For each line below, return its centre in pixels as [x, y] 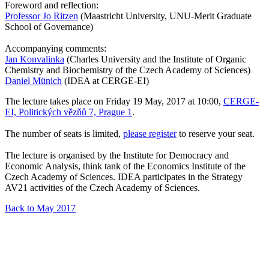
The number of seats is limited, [64, 133]
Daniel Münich [33, 80]
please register [150, 133]
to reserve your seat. [216, 133]
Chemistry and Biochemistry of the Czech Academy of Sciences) [128, 70]
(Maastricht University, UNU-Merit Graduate [165, 16]
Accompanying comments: [56, 48]
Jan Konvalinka [35, 59]
